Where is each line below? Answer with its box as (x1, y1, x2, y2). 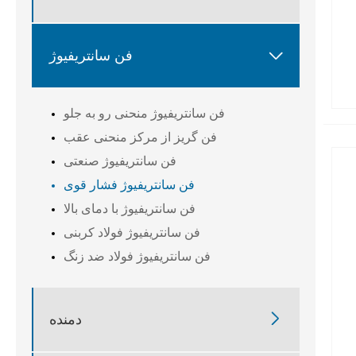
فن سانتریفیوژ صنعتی (64, 153, 176, 168)
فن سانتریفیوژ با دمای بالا (64, 200, 195, 216)
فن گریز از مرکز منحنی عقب (64, 129, 217, 145)
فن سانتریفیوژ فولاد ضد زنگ (64, 248, 211, 264)
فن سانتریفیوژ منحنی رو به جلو (64, 105, 225, 121)
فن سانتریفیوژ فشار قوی (64, 176, 195, 192)
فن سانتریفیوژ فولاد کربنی (64, 224, 200, 240)
